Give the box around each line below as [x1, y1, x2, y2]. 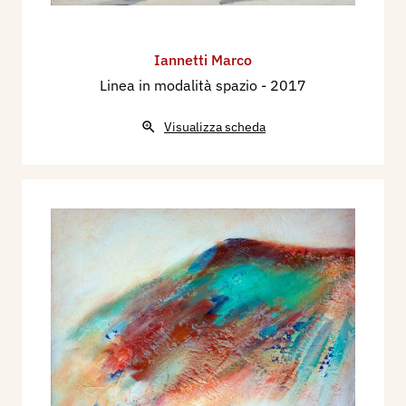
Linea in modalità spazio [100, 75, 261, 94]
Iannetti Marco [154, 50, 252, 69]
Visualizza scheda [164, 118, 266, 135]
